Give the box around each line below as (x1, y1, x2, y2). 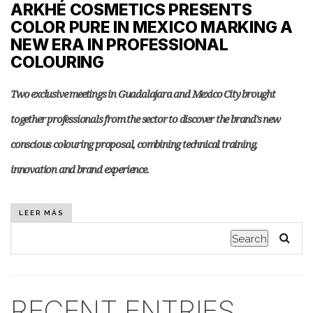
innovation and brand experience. (10, 162, 149, 176)
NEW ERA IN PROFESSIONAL (10, 35, 228, 54)
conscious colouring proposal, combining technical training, (10, 137, 258, 151)
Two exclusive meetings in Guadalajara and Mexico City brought (10, 87, 275, 101)
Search (232, 233, 267, 245)
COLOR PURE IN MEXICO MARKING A (10, 17, 293, 37)
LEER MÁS (19, 209, 64, 217)
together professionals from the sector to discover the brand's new (10, 112, 280, 126)
